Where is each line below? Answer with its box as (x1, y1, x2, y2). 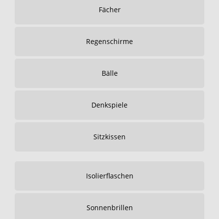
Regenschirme (86, 37, 133, 46)
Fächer (98, 5, 121, 14)
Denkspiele (91, 100, 128, 109)
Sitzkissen (93, 132, 126, 141)
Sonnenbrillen (86, 203, 133, 212)
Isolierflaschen (86, 171, 133, 180)
